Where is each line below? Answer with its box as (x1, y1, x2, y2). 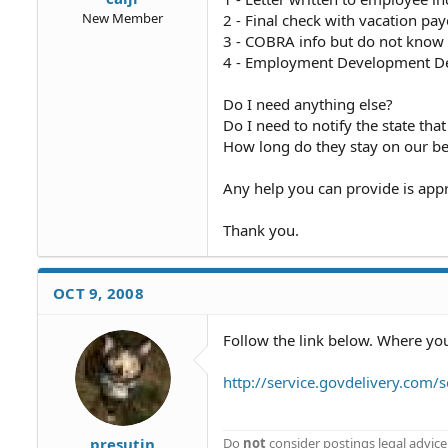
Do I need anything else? (223, 94, 393, 114)
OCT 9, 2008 (53, 283, 144, 303)
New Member (82, 8, 163, 27)
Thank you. (223, 220, 299, 240)
